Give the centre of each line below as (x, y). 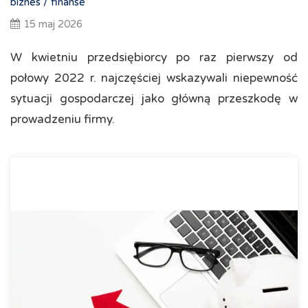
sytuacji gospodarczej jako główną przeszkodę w (154, 99)
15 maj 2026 (53, 24)
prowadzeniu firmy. (63, 119)
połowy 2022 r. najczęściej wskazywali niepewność (154, 78)
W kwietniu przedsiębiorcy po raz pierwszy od (154, 57)
